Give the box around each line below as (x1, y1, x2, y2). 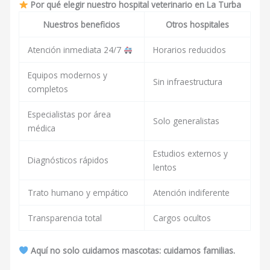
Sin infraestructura (152, 76, 222, 88)
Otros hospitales (166, 19, 230, 31)
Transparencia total (27, 212, 102, 224)
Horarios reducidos (152, 44, 226, 56)
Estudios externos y (152, 148, 228, 160)
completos (27, 83, 68, 95)
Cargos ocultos (152, 212, 211, 224)
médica (27, 122, 55, 134)
